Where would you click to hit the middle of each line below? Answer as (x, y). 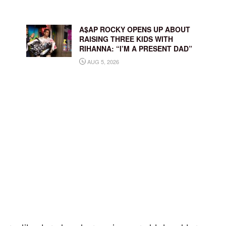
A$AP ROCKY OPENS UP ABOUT (134, 29)
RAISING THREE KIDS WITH (126, 39)
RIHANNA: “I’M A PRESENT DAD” (135, 48)
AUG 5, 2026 (102, 61)
